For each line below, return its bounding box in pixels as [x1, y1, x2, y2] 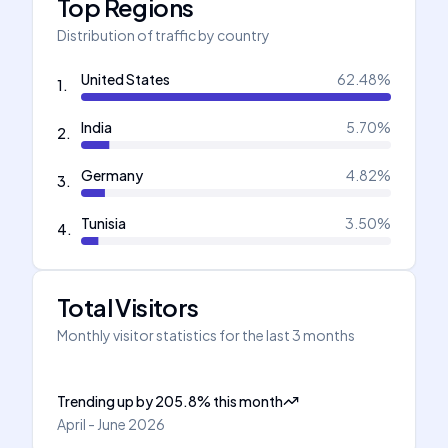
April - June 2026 [57, 415, 165, 433]
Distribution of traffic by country [57, 26, 270, 44]
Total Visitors [57, 292, 199, 322]
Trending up [57, 392, 134, 410]
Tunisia [81, 214, 126, 232]
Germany [81, 166, 143, 184]
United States [81, 70, 170, 88]
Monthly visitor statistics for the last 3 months [57, 326, 355, 344]
